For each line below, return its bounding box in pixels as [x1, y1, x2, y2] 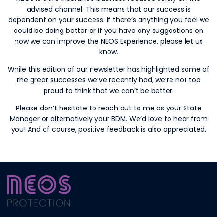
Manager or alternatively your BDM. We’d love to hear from [9, 114, 208, 124]
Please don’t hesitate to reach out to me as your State [15, 103, 201, 113]
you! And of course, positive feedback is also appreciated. [11, 124, 206, 135]
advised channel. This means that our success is [26, 4, 191, 15]
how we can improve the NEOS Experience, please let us [14, 36, 203, 46]
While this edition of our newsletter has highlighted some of [7, 64, 210, 75]
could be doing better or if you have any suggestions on [14, 26, 203, 36]
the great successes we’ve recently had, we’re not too [16, 75, 201, 85]
